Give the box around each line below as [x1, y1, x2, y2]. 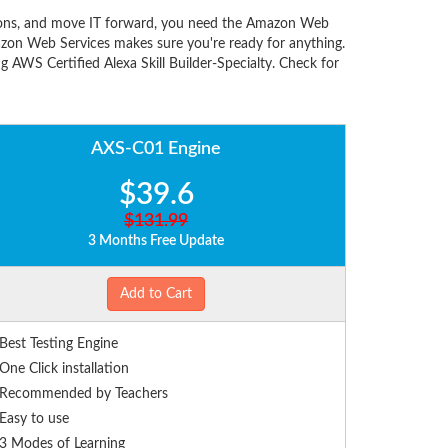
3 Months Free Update [88, 234, 224, 249]
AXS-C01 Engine [91, 140, 221, 159]
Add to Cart [120, 287, 192, 302]
